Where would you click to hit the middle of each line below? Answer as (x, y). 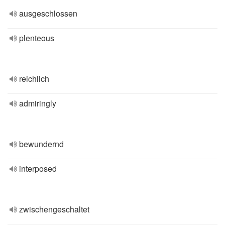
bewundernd (41, 144)
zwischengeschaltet (54, 209)
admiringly (38, 103)
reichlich (34, 79)
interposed (38, 168)
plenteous (37, 38)
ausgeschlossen (48, 13)
